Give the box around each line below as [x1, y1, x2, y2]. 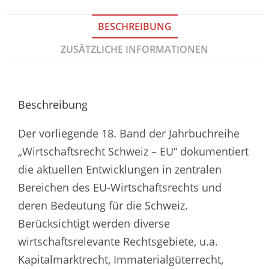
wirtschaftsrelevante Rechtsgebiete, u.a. [18, 234, 218, 249]
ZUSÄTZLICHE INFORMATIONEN [61, 42, 208, 56]
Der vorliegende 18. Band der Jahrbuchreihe [18, 125, 240, 141]
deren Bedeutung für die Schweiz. [18, 198, 188, 213]
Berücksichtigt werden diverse [18, 216, 170, 231]
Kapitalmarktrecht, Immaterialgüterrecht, [18, 252, 223, 267]
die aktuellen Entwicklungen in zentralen [18, 162, 222, 177]
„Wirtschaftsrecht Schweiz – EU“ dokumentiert [18, 144, 249, 159]
